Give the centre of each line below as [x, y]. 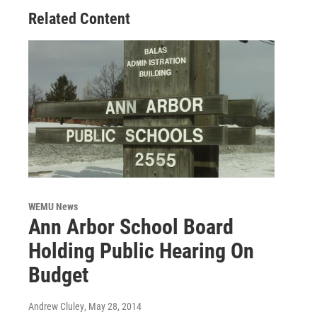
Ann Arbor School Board [131, 226]
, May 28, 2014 [113, 306]
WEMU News [53, 206]
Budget [58, 275]
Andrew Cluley [56, 306]
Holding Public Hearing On [141, 250]
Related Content [79, 19]
